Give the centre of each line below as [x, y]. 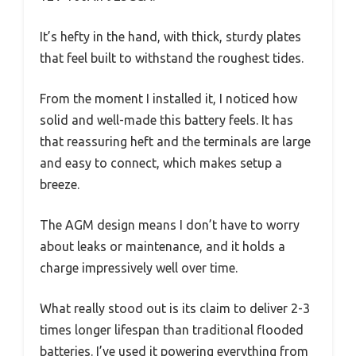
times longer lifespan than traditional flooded [172, 329]
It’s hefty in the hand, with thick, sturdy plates [170, 36]
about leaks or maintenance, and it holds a [163, 246]
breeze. [60, 184]
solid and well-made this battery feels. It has [166, 120]
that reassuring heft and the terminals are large [175, 141]
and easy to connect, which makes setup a [161, 163]
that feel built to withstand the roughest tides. [172, 58]
